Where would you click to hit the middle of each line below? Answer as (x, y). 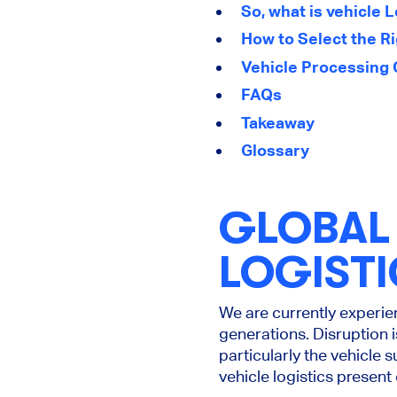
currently (304, 312)
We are (245, 312)
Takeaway (278, 122)
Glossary (275, 151)
